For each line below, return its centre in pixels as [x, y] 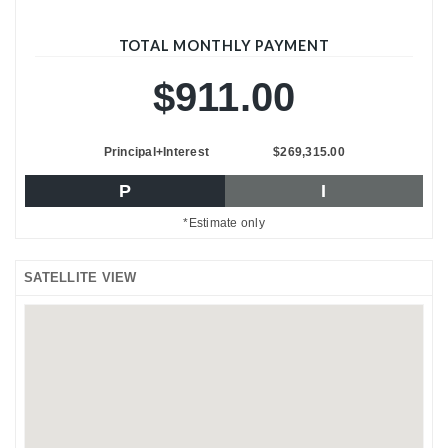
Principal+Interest [156, 151]
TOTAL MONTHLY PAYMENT [224, 45]
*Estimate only [224, 222]
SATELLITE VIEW [80, 277]
